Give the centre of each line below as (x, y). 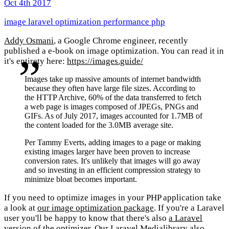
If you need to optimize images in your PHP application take (113, 197)
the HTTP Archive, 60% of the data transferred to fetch (113, 98)
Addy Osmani (29, 41)
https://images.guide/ (105, 61)
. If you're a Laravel (189, 208)
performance (127, 22)
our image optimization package (96, 208)
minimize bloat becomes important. (81, 179)
